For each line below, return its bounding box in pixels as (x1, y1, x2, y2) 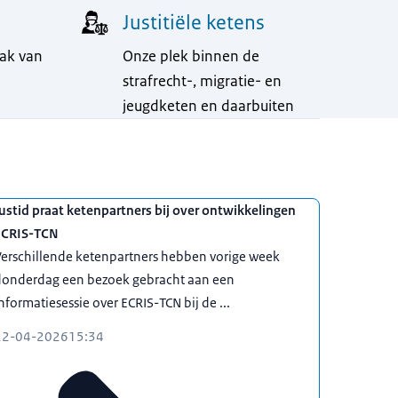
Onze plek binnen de (123, 45, 260, 66)
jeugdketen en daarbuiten (123, 95, 295, 115)
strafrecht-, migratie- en (123, 70, 283, 91)
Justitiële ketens (123, 9, 266, 36)
